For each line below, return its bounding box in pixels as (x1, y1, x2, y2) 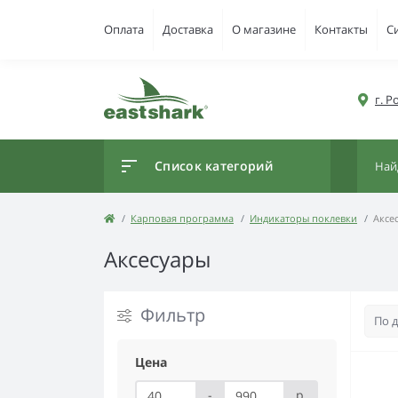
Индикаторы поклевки (250, 211, 357, 225)
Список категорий (155, 157, 273, 174)
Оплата (104, 21, 144, 37)
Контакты (314, 21, 368, 37)
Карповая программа (131, 211, 234, 225)
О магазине (232, 21, 296, 37)
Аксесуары (104, 244, 211, 274)
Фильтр (140, 303, 205, 327)
